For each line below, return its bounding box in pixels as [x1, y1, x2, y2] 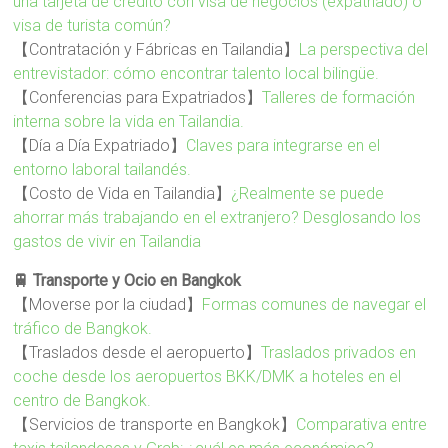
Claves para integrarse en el [186, 136, 381, 156]
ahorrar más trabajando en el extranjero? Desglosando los [13, 208, 422, 228]
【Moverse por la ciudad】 [13, 295, 203, 315]
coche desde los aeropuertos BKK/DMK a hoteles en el [13, 367, 402, 387]
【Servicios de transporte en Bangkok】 [13, 415, 297, 435]
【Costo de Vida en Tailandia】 [13, 184, 232, 204]
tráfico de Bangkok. [13, 319, 153, 339]
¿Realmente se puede [231, 184, 385, 204]
